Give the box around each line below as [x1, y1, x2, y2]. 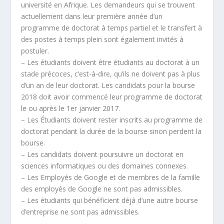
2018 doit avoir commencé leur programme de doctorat [21, 91, 203, 101]
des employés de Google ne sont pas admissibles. [21, 183, 183, 193]
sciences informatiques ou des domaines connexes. [21, 160, 188, 170]
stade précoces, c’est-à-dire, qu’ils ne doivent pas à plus [21, 68, 200, 78]
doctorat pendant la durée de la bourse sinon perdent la [21, 126, 202, 136]
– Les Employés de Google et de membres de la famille [21, 172, 200, 182]
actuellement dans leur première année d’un [21, 11, 163, 21]
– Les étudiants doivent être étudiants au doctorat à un [21, 57, 200, 67]
